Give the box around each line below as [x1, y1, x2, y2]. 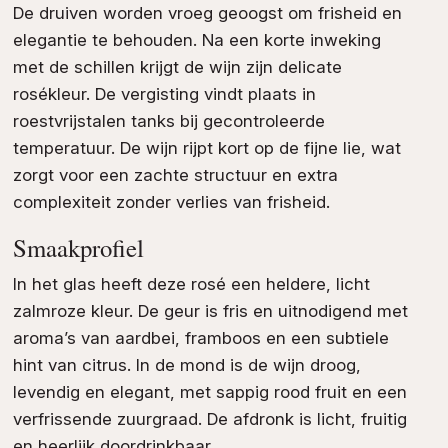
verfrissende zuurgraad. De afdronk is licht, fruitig [12, 408, 407, 429]
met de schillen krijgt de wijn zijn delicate [12, 57, 342, 78]
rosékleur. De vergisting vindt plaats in [12, 84, 316, 105]
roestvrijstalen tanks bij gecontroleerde [12, 111, 325, 132]
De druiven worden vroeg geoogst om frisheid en [12, 3, 402, 24]
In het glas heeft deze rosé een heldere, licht [12, 273, 370, 294]
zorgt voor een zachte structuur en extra [12, 165, 338, 186]
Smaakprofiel [12, 231, 144, 265]
